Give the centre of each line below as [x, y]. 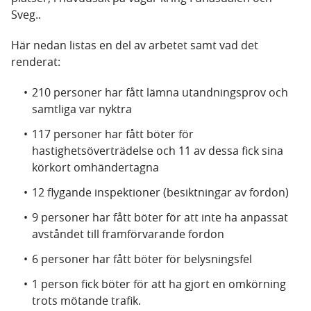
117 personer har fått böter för [113, 134]
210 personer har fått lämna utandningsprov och [160, 92]
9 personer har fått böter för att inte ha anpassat [160, 217]
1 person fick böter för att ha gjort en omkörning [159, 284]
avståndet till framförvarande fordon [128, 234]
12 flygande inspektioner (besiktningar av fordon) [160, 192]
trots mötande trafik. [86, 301]
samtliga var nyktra [82, 109]
